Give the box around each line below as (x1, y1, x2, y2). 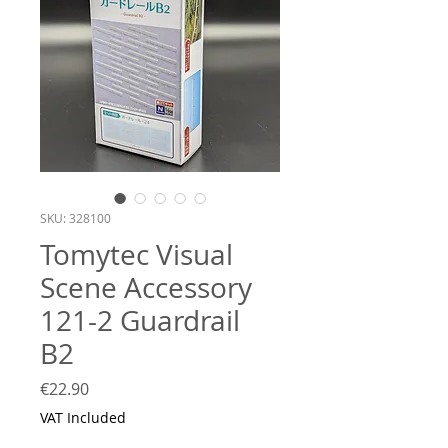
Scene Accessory (40, 268, 252, 306)
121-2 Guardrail (40, 301, 240, 339)
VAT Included (40, 407, 126, 427)
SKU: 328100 (40, 209, 111, 226)
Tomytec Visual (40, 235, 233, 273)
